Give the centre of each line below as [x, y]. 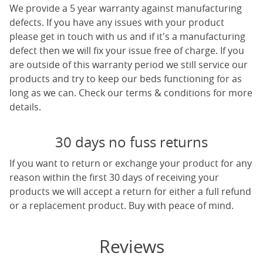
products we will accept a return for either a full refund [130, 191]
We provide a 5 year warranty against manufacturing [126, 8]
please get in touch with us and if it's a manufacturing [127, 36]
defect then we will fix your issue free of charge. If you [127, 50]
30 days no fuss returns [131, 142]
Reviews [131, 247]
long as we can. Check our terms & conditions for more [131, 93]
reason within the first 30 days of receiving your [114, 177]
